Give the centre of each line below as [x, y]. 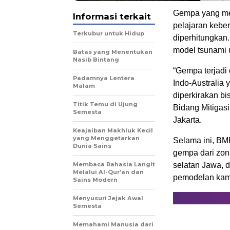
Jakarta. [187, 120]
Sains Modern [95, 180]
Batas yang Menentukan [113, 52]
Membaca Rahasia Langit [114, 164]
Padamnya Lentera [104, 78]
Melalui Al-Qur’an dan [108, 172]
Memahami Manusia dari [113, 224]
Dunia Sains [92, 146]
